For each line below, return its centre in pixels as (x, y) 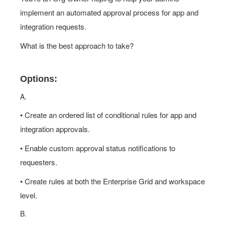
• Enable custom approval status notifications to (98, 148)
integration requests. (53, 26)
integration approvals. (55, 129)
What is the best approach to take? (77, 45)
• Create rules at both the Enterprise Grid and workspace (113, 181)
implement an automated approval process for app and (109, 12)
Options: (39, 79)
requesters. (39, 162)
